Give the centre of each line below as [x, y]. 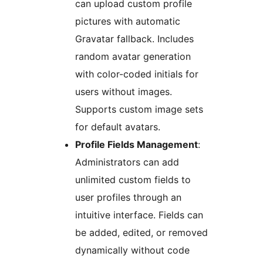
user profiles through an [128, 198]
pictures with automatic [128, 21]
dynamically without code [132, 250]
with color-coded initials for [137, 74]
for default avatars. [118, 127]
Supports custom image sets [139, 109]
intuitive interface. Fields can [139, 215]
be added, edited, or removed [141, 233]
